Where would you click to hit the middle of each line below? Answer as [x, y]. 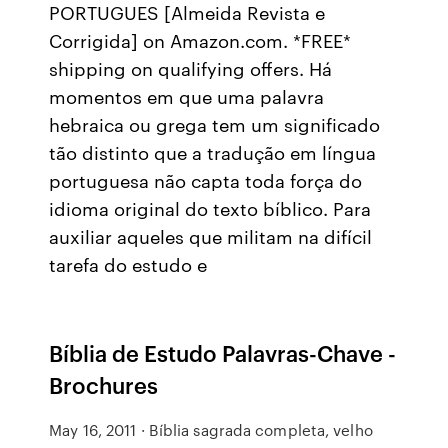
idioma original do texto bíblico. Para [210, 208]
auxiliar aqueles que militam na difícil [211, 236]
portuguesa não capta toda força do [206, 180]
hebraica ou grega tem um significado [215, 124]
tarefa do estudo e [128, 264]
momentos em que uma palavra [187, 96]
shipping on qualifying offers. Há [191, 68]
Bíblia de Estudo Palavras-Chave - [223, 352]
